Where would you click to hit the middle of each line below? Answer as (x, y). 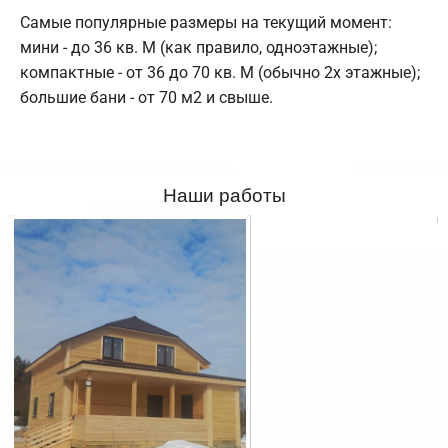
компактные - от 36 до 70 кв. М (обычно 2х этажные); (220, 73)
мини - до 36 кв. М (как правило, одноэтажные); (198, 48)
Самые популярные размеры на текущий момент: (206, 23)
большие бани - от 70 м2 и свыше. (146, 98)
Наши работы (224, 194)
